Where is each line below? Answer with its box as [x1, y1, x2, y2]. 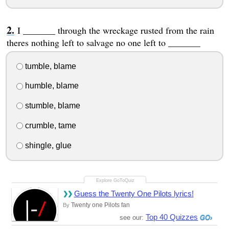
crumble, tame [22, 121, 76, 130]
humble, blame [22, 81, 79, 90]
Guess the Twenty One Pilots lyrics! [74, 189, 194, 198]
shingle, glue [22, 141, 72, 150]
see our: [120, 213, 146, 221]
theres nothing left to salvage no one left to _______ [6, 36, 200, 49]
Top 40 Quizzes [146, 212, 198, 221]
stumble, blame [22, 101, 80, 110]
